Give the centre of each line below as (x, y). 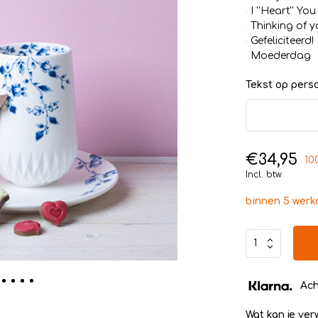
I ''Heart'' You (283, 11)
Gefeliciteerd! (282, 41)
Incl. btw (263, 175)
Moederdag (280, 56)
